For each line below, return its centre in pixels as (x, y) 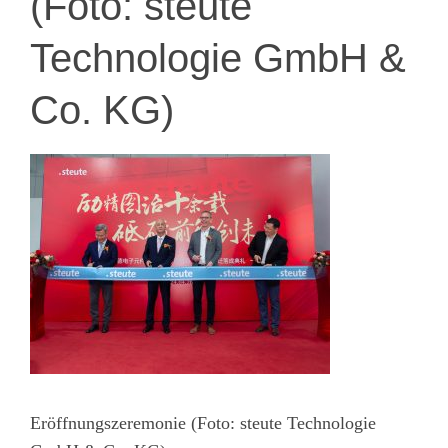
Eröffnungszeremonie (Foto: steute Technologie (203, 422)
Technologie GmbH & (218, 57)
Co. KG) (102, 109)
